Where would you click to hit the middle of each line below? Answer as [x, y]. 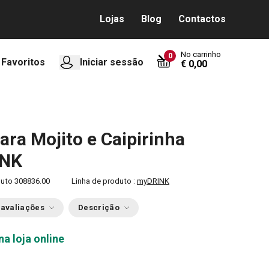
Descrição [98, 207]
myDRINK [153, 181]
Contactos [202, 19]
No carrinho [201, 54]
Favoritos [23, 62]
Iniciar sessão [112, 62]
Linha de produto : [104, 181]
